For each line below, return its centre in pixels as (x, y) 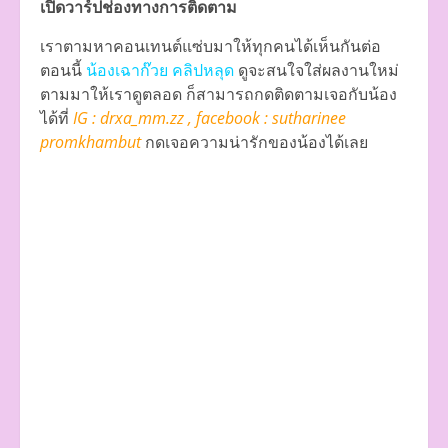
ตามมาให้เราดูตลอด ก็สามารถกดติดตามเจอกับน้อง (218, 94)
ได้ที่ (56, 118)
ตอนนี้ (63, 70)
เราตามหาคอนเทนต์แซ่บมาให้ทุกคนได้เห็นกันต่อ (210, 46)
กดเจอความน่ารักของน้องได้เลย (254, 142)
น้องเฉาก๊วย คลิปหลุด (160, 70)
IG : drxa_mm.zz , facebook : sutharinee (209, 118)
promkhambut (90, 142)
